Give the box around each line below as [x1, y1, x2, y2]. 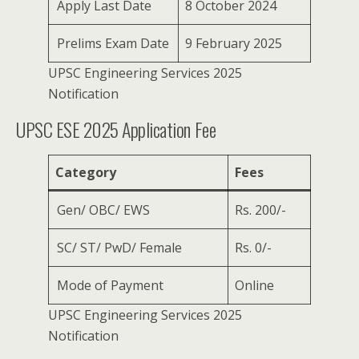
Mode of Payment [57, 276, 163, 294]
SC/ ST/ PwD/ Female [57, 239, 182, 256]
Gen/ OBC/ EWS [57, 201, 150, 219]
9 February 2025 [185, 34, 282, 52]
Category [55, 163, 116, 181]
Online [235, 276, 274, 294]
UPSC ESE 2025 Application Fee [16, 115, 216, 143]
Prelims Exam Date [57, 34, 169, 52]
